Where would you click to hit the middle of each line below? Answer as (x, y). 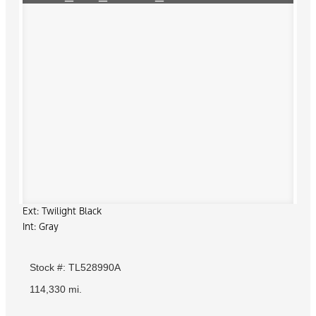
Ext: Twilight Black (62, 212)
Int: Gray (41, 227)
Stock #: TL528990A (75, 267)
